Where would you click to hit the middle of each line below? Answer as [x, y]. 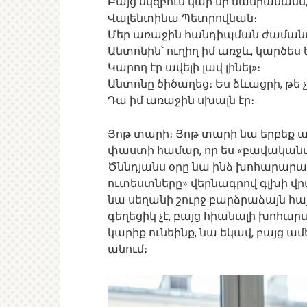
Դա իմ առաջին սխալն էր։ [181, 101]
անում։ [127, 249]
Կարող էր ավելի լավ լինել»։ [184, 68]
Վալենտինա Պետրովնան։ [182, 19]
